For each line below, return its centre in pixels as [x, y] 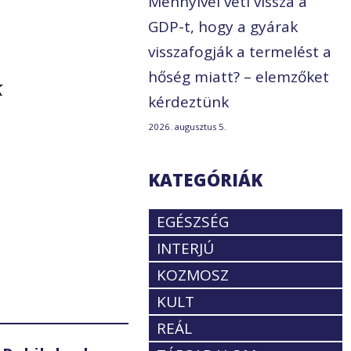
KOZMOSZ [193, 275]
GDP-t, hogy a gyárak [223, 27]
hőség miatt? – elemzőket [239, 77]
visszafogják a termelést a [240, 52]
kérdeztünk [189, 102]
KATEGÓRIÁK [206, 180]
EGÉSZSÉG [193, 222]
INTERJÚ [186, 249]
